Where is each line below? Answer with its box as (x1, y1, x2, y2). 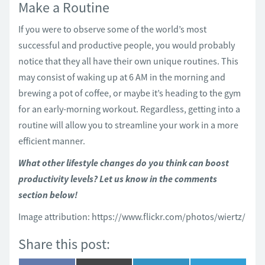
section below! (18, 189, 77, 201)
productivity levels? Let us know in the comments (18, 173, 217, 185)
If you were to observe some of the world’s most (18, 23, 206, 35)
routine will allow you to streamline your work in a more (18, 119, 238, 131)
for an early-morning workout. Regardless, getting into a (18, 103, 240, 115)
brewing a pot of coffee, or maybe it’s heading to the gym (18, 87, 241, 99)
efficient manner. (18, 135, 85, 147)
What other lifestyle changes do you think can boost (18, 157, 229, 169)
